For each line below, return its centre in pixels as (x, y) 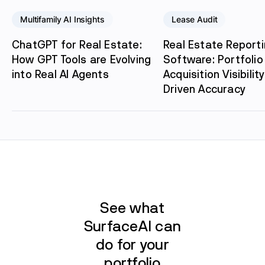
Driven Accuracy (204, 89)
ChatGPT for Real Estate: (77, 44)
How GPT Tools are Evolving (82, 59)
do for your (132, 244)
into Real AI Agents (60, 74)
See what (132, 208)
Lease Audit (195, 19)
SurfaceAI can (132, 226)
